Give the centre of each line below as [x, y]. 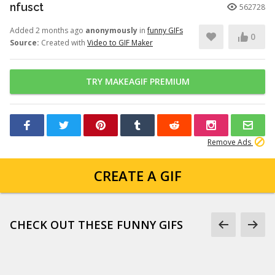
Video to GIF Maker [120, 43]
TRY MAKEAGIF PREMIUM [137, 81]
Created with [63, 43]
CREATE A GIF [137, 176]
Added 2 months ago [48, 30]
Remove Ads [230, 142]
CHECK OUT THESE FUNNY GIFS [96, 225]
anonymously [111, 30]
